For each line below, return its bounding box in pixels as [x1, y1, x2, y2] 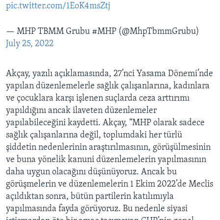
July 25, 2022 [6, 39, 54, 49]
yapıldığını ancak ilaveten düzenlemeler [6, 106, 157, 115]
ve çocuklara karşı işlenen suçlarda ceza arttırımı [6, 93, 190, 103]
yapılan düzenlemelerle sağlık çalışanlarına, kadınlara [6, 81, 210, 91]
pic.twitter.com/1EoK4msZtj [6, 1, 110, 11]
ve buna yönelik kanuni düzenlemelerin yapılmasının [6, 155, 206, 165]
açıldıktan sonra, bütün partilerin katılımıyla [6, 192, 174, 201]
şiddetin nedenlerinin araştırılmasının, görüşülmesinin [6, 142, 211, 152]
